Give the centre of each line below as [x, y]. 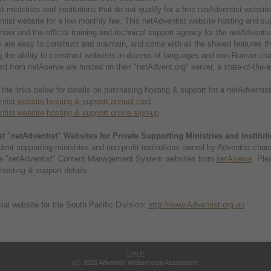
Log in [135, 253]
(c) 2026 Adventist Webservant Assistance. [135, 263]
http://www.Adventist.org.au [196, 205]
